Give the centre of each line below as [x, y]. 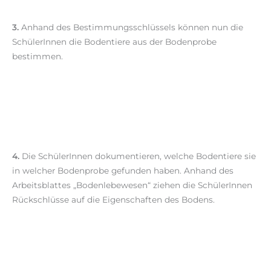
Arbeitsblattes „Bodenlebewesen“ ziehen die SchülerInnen [132, 185]
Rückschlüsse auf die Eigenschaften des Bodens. [113, 200]
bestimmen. [38, 56]
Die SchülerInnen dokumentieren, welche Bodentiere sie [138, 156]
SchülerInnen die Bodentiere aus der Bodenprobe [114, 41]
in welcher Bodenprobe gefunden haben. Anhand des [123, 171]
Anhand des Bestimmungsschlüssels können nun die [131, 27]
